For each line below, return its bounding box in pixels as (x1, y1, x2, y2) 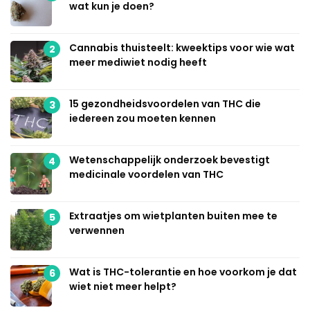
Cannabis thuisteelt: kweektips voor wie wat (69, 41, 295, 55)
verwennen (69, 224, 125, 238)
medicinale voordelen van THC (69, 167, 224, 182)
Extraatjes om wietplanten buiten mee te (69, 209, 277, 224)
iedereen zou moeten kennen (69, 111, 216, 126)
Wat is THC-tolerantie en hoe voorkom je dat (69, 265, 297, 280)
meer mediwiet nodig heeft (69, 55, 207, 70)
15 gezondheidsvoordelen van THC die (69, 97, 261, 111)
